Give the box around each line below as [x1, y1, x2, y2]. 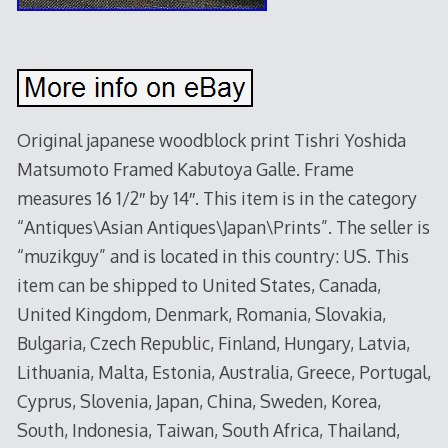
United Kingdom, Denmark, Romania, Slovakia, [16, 302, 386, 325]
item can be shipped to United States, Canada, [16, 273, 381, 296]
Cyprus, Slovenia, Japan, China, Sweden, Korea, [16, 389, 381, 412]
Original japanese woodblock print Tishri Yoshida [16, 128, 406, 151]
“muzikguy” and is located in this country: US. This [16, 244, 409, 267]
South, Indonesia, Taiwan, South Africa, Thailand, [16, 418, 400, 441]
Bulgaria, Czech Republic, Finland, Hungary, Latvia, [16, 331, 410, 354]
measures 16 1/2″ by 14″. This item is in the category [16, 186, 417, 209]
